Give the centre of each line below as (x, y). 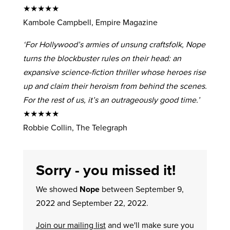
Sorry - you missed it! (106, 170)
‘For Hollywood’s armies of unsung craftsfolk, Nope (114, 44)
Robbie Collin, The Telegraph (75, 127)
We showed (57, 189)
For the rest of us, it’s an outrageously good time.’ (111, 100)
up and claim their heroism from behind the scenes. (115, 86)
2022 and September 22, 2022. (92, 203)
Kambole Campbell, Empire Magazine (90, 22)
